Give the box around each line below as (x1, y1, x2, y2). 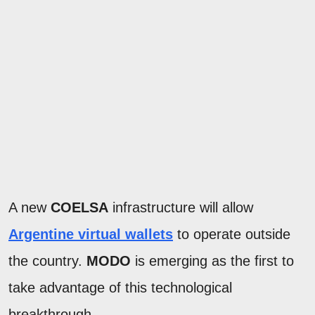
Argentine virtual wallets (8, 226, 173, 242)
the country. (8, 252, 86, 269)
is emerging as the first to (131, 252, 294, 269)
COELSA (51, 199, 108, 215)
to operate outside (173, 226, 290, 242)
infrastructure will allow (108, 199, 253, 215)
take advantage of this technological (8, 279, 232, 295)
